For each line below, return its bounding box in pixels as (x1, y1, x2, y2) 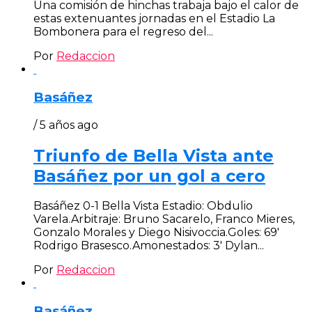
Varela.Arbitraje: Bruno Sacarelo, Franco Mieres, (33, 212, 295, 226)
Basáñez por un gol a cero (33, 165, 265, 186)
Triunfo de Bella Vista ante (33, 145, 274, 166)
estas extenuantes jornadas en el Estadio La (33, 12, 275, 26)
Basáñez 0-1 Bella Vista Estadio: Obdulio (33, 199, 253, 213)
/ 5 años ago (33, 118, 98, 132)
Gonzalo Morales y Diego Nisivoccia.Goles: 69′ (33, 226, 279, 240)
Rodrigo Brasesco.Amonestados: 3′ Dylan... (33, 239, 264, 253)
